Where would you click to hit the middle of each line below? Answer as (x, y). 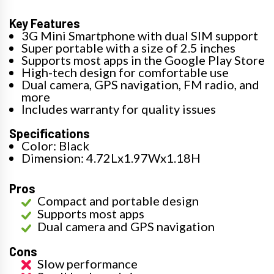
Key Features (45, 24)
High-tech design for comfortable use (125, 72)
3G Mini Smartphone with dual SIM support (140, 36)
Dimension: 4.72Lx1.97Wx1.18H (111, 158)
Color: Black (55, 146)
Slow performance (87, 264)
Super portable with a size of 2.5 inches (128, 48)
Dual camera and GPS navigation (126, 227)
